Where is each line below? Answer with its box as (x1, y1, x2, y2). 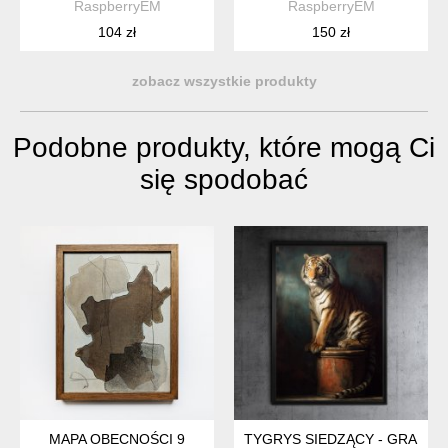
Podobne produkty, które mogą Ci (13, 132, 435, 164)
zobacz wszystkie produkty (131, 73, 317, 90)
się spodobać (140, 164, 308, 196)
